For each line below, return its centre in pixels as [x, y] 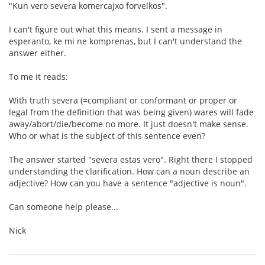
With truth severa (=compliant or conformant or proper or [123, 100]
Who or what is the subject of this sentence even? [107, 136]
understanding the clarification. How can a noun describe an [129, 171]
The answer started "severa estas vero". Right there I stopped [131, 159]
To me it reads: [38, 77]
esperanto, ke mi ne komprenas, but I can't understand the [125, 41]
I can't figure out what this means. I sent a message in [116, 29]
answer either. [38, 53]
